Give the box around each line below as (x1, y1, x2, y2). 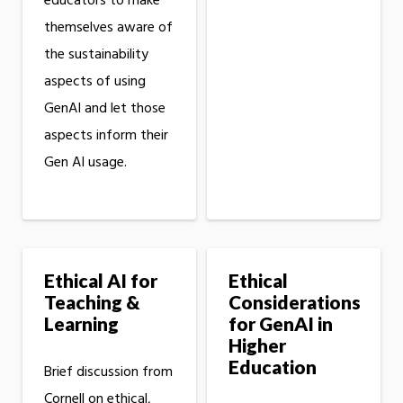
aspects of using (44, 70, 146, 94)
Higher (228, 334, 286, 357)
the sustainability (44, 43, 148, 67)
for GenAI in (228, 312, 333, 336)
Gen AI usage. (44, 151, 127, 175)
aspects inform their (44, 124, 168, 148)
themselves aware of (44, 16, 173, 40)
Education (228, 355, 317, 379)
